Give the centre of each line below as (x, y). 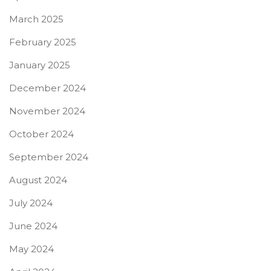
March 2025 (36, 19)
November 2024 (47, 111)
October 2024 (41, 134)
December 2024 (47, 88)
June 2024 (33, 226)
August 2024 (38, 180)
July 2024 (31, 203)
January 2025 (40, 65)
